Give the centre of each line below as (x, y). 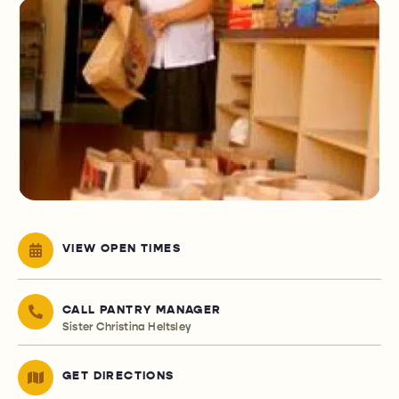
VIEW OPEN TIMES (122, 249)
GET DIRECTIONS (118, 376)
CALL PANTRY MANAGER (142, 310)
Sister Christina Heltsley (126, 327)
